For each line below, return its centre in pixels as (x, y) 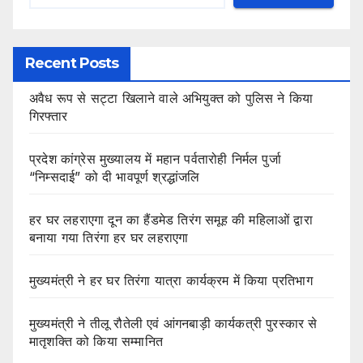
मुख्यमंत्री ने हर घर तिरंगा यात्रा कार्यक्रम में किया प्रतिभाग (171, 281)
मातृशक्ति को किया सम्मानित (96, 342)
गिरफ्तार (48, 116)
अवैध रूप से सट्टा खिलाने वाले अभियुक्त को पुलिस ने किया (171, 98)
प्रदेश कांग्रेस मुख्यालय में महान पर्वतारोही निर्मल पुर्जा (155, 159)
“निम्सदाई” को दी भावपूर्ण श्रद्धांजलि (115, 177)
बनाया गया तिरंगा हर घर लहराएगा (109, 238)
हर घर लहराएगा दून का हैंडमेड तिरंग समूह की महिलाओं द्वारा (171, 220)
